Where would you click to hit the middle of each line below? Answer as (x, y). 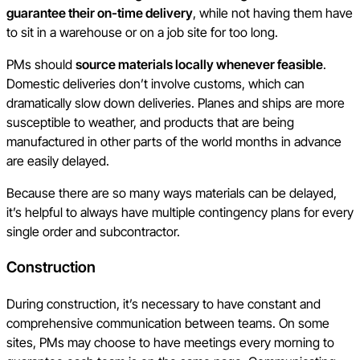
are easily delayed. (59, 161)
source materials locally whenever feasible (199, 65)
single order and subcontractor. (93, 232)
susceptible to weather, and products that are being (150, 123)
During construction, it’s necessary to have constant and (164, 303)
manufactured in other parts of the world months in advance (174, 142)
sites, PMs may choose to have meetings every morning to (170, 342)
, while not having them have (273, 13)
